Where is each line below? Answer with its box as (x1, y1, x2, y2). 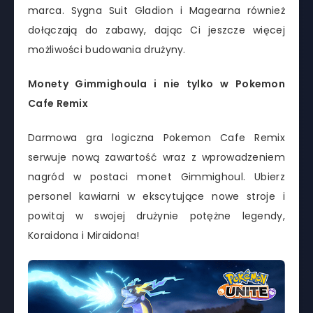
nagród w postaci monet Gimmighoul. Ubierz (28, 170, 285, 184)
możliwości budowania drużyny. (28, 43, 186, 57)
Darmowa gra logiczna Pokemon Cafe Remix (28, 131, 285, 145)
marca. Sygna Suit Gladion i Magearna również (28, 3, 285, 18)
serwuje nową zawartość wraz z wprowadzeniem (28, 150, 285, 165)
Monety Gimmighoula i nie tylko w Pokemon (28, 77, 285, 92)
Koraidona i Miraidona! (28, 228, 140, 243)
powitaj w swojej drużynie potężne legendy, (28, 209, 285, 224)
